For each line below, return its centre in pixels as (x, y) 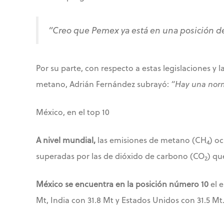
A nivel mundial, (66, 140)
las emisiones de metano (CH (151, 140)
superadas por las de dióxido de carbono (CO (120, 156)
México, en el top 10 (73, 112)
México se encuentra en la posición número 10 (122, 184)
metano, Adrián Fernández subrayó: (103, 84)
